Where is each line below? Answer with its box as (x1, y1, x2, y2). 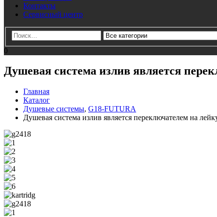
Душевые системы (23, 105, 84, 113)
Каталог (23, 96, 50, 105)
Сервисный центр (23, 10, 83, 18)
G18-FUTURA (88, 105, 136, 113)
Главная (23, 87, 49, 96)
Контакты (23, 1, 56, 10)
